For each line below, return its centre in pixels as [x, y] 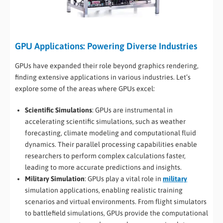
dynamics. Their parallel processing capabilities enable [111, 144]
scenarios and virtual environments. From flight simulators [116, 201]
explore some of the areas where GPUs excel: [85, 88]
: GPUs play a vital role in [124, 178]
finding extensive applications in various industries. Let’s [103, 77]
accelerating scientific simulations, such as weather [105, 121]
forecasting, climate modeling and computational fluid [111, 133]
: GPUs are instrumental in [132, 110]
